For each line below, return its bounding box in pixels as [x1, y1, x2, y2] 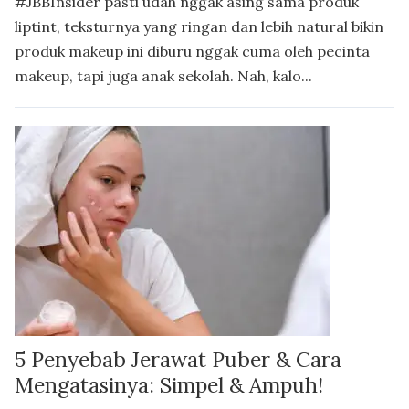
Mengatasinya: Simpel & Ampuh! [15, 372, 323, 399]
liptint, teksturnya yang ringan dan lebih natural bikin [15, 17, 383, 37]
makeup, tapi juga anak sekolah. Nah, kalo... [15, 67, 312, 86]
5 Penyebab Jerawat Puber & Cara [15, 346, 341, 373]
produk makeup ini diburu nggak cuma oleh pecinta [15, 42, 370, 61]
